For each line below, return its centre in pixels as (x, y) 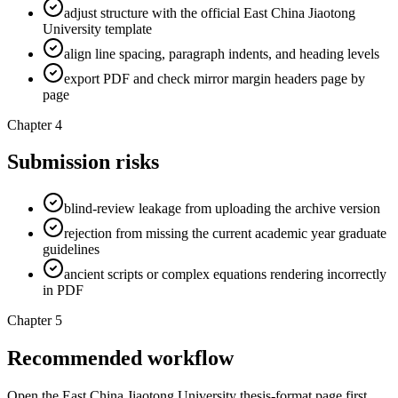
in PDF (63, 291)
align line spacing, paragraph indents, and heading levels (222, 53)
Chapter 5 (35, 321)
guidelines (71, 250)
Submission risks (83, 162)
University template (97, 28)
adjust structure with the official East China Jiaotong (210, 12)
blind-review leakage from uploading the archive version (222, 209)
